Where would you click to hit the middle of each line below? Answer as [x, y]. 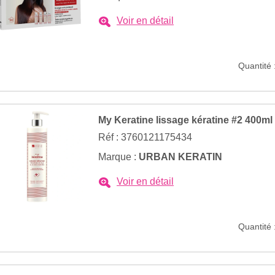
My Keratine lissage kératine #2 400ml [185, 120]
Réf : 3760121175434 [145, 137]
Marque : [118, 157]
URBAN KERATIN [180, 157]
